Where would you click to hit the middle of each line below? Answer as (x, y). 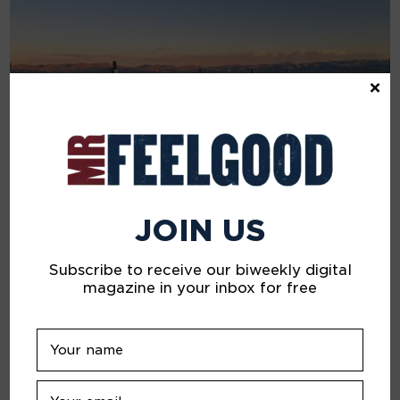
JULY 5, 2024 (58, 270)
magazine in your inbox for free (200, 287)
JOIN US (200, 230)
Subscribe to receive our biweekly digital (200, 270)
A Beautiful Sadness (98, 294)
